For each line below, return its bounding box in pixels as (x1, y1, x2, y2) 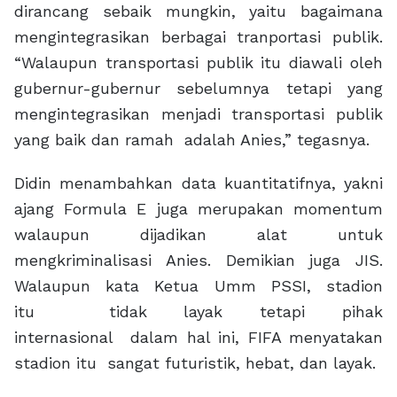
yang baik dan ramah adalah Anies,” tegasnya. (14, 130, 370, 150)
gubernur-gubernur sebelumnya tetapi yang (14, 79, 383, 98)
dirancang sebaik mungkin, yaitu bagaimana (14, 2, 383, 21)
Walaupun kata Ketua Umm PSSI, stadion (14, 276, 383, 296)
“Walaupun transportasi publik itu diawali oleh (14, 53, 383, 73)
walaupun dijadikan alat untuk (14, 225, 383, 245)
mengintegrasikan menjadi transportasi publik (14, 105, 383, 124)
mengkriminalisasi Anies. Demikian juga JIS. (14, 251, 383, 270)
